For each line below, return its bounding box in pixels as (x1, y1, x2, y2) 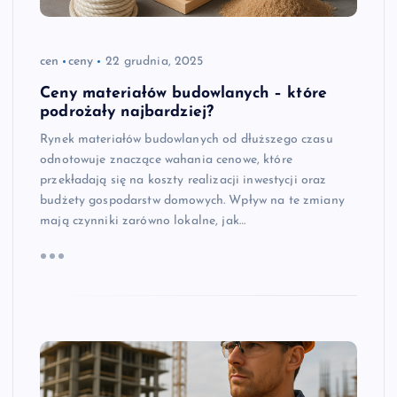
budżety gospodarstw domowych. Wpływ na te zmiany (40, 194, 345, 208)
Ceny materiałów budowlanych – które (40, 86, 328, 102)
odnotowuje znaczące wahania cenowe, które (40, 153, 292, 167)
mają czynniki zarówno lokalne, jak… (40, 214, 246, 229)
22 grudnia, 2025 (105, 55, 204, 69)
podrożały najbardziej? (40, 105, 214, 121)
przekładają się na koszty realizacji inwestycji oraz (40, 174, 327, 188)
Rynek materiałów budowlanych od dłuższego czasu (40, 133, 333, 147)
